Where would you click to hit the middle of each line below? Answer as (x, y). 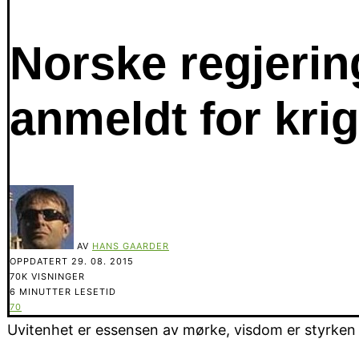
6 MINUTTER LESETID (63, 291)
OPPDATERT (40, 261)
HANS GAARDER (131, 246)
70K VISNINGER (47, 276)
